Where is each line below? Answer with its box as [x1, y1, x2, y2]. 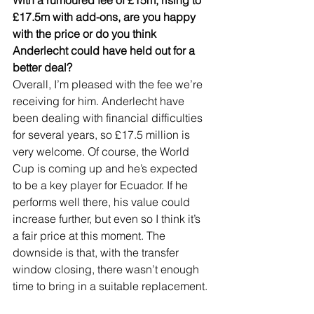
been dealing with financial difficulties [13, 110, 205, 125]
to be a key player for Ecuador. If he [13, 177, 191, 192]
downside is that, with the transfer [13, 245, 182, 259]
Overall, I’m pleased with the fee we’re [13, 76, 205, 91]
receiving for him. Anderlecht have [13, 93, 187, 108]
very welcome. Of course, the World [13, 144, 192, 158]
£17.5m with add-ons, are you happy [13, 9, 198, 24]
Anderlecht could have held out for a [13, 43, 198, 57]
